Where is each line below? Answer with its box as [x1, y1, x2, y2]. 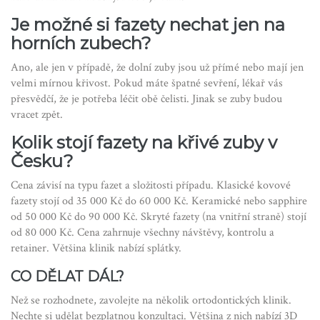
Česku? [11, 151, 74, 172]
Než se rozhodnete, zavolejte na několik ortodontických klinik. [11, 293, 291, 309]
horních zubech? [11, 33, 151, 54]
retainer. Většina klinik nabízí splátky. [11, 241, 181, 256]
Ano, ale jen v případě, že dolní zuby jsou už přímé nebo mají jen [11, 60, 304, 76]
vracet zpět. [11, 107, 63, 123]
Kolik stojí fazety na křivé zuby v [11, 132, 277, 154]
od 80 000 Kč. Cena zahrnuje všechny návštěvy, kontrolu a [11, 225, 274, 241]
